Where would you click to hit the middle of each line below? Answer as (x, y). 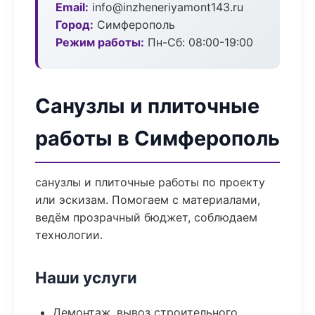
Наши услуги (86, 277)
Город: (75, 25)
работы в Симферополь (157, 138)
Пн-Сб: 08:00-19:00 (199, 42)
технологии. (69, 235)
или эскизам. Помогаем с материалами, (148, 200)
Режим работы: (100, 42)
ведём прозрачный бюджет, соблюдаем (146, 217)
